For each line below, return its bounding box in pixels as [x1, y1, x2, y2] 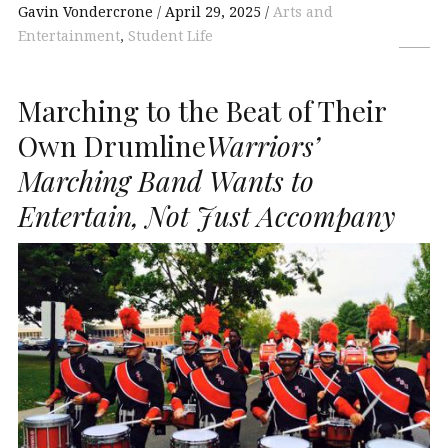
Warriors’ [206, 126, 320, 164]
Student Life [128, 26, 213, 46]
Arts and [273, 2, 333, 22]
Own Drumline [18, 126, 206, 164]
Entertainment [18, 26, 120, 46]
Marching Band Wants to [18, 161, 314, 199]
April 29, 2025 [165, 2, 261, 22]
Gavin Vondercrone [18, 2, 157, 22]
